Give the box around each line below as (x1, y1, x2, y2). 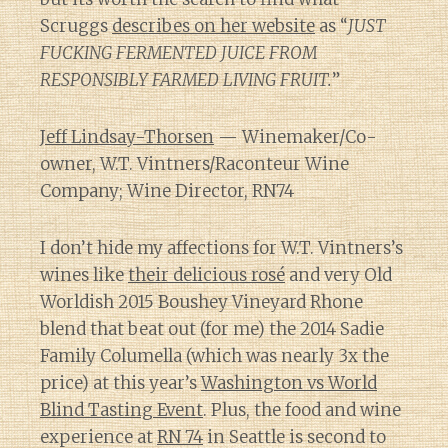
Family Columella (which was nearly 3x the (40, 345, 389, 367)
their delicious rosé (128, 264, 285, 286)
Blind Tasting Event (40, 399, 203, 421)
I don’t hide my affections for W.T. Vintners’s (40, 237, 403, 259)
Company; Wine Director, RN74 (40, 180, 294, 202)
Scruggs (40, 15, 112, 37)
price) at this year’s (40, 372, 201, 394)
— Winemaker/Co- (214, 126, 377, 148)
